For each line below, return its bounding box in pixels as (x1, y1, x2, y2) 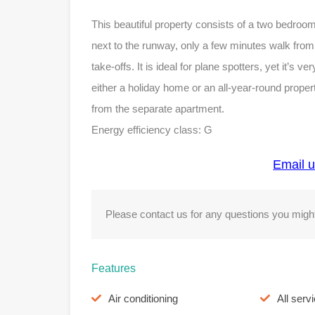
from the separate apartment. (91, 103, 224, 115)
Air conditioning (108, 292, 178, 305)
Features (91, 262, 136, 275)
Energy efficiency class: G (91, 124, 212, 136)
